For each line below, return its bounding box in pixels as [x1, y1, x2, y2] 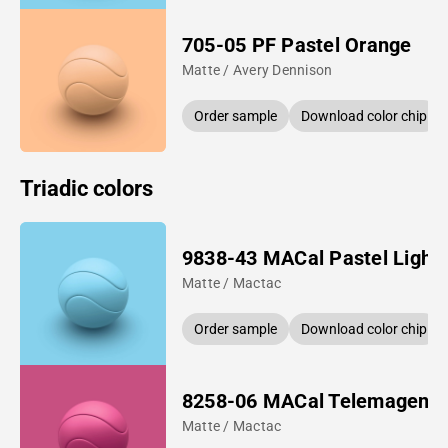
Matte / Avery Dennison [181, 61, 333, 78]
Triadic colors [20, 175, 153, 201]
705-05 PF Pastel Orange [181, 32, 412, 57]
